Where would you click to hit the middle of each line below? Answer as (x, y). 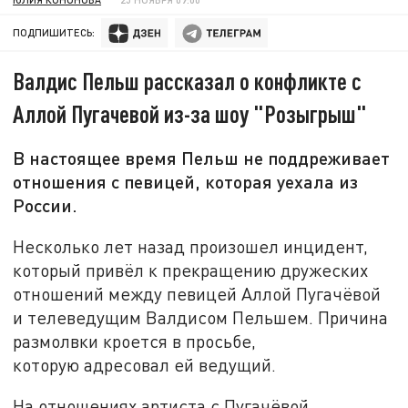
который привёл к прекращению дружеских (191, 270)
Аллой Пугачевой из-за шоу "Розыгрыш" (190, 114)
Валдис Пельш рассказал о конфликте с (188, 81)
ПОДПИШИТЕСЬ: (54, 33)
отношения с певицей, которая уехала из (186, 182)
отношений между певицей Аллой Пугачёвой (197, 293)
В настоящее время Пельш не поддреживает (202, 158)
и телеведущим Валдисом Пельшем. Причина (201, 317)
